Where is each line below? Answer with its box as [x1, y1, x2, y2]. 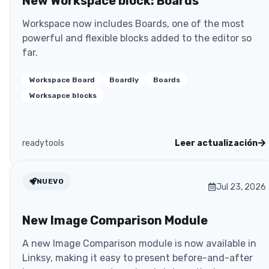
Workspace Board [29, 75, 95, 84]
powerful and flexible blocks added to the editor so [22, 32, 252, 44]
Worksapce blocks [29, 91, 97, 100]
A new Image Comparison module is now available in [22, 237, 256, 249]
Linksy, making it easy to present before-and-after [22, 252, 253, 264]
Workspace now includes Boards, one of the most [22, 17, 244, 29]
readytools [22, 138, 64, 148]
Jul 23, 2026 [216, 181, 266, 192]
